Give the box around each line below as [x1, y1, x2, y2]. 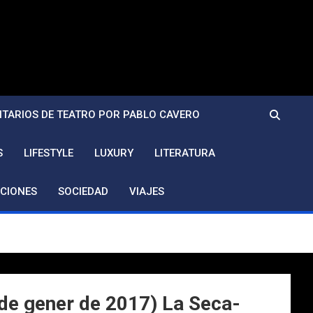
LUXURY [94, 147, 133, 159]
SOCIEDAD [58, 185, 108, 198]
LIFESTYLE [24, 147, 73, 159]
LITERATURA [154, 147, 215, 159]
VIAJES [129, 185, 164, 198]
